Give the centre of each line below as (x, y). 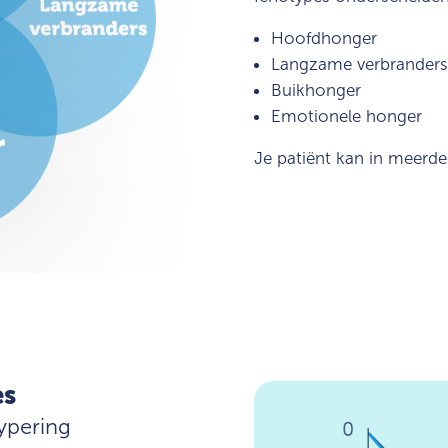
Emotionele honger (346, 116)
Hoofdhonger (323, 38)
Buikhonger (315, 90)
